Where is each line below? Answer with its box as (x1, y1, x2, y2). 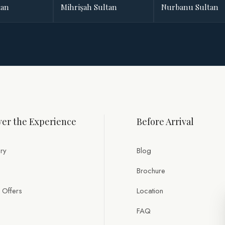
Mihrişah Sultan (61, 2, 117, 13)
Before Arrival (137, 116, 194, 128)
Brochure (137, 165, 165, 177)
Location (137, 185, 163, 197)
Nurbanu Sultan (161, 2, 218, 13)
